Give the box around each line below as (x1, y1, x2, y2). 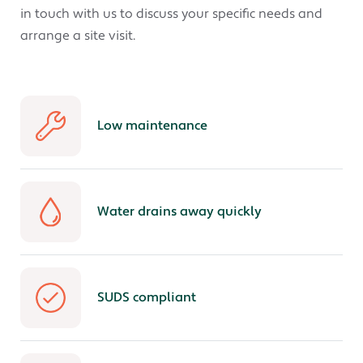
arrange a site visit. (20, 27, 135, 44)
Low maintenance (97, 117, 207, 135)
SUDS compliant (97, 289, 196, 306)
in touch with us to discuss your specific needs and (20, 5, 322, 22)
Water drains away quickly (97, 203, 262, 220)
